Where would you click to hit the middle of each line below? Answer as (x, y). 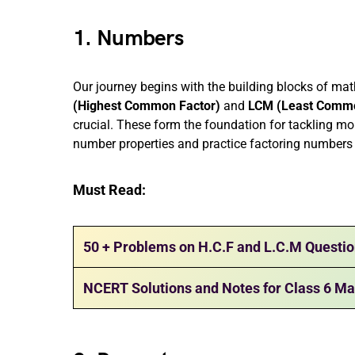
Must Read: (111, 190)
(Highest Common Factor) (148, 106)
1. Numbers (128, 38)
